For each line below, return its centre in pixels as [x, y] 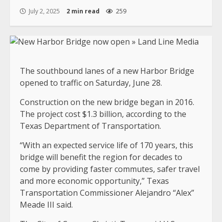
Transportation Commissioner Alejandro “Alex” [107, 193]
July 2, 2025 [44, 11]
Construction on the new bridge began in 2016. [107, 102]
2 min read [83, 11]
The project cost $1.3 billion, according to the [103, 114]
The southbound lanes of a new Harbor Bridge [107, 71]
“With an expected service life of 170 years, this [107, 145]
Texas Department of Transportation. [90, 126]
